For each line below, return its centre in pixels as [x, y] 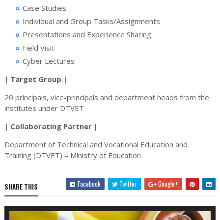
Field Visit [39, 47]
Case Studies [45, 8]
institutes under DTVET [44, 108]
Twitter [128, 183]
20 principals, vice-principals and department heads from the [107, 97]
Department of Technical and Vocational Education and [96, 144]
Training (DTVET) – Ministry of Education [72, 155]
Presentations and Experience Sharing [87, 34]
